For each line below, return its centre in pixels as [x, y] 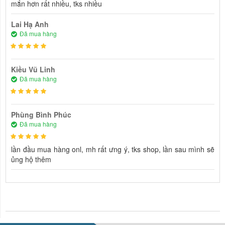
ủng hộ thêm [31, 159]
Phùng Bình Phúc [41, 115]
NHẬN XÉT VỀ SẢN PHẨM [53, 202]
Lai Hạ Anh [30, 24]
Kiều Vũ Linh [33, 69]
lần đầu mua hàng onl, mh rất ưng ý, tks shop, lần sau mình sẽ [113, 149]
